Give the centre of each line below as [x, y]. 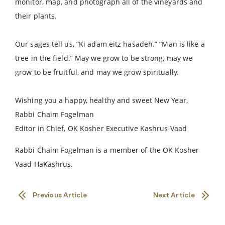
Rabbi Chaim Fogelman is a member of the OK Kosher [107, 150]
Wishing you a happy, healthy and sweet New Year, [101, 100]
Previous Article [60, 196]
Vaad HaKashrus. [44, 164]
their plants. [36, 16]
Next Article [174, 196]
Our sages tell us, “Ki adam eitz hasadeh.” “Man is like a [110, 44]
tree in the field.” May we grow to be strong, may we [104, 58]
